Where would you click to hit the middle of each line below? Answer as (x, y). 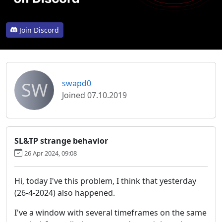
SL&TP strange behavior (61, 140)
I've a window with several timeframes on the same (111, 212)
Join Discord (39, 30)
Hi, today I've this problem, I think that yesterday (105, 181)
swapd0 (77, 83)
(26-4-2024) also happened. (65, 193)
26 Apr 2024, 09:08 (51, 153)
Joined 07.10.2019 (94, 95)
